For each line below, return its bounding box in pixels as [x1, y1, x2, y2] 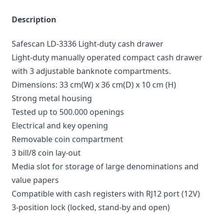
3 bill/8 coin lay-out [12, 147, 81, 159]
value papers [12, 175, 59, 186]
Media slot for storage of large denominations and [12, 161, 199, 172]
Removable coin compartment [12, 134, 123, 145]
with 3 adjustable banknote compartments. [12, 66, 171, 77]
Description [12, 14, 56, 25]
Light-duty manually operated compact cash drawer [12, 52, 202, 63]
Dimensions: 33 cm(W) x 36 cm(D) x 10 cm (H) [12, 79, 176, 91]
